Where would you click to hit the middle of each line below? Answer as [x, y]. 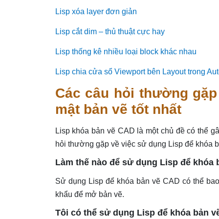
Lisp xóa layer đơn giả [94, 11]
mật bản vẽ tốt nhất [118, 109]
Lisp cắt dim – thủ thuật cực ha [108, 31]
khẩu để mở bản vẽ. [89, 194]
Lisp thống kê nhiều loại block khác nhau [126, 51]
